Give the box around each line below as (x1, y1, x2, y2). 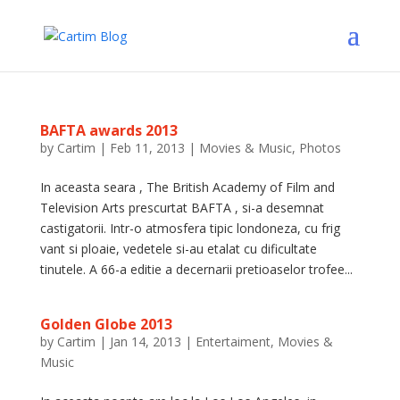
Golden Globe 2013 (39, 314, 172, 334)
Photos (298, 139, 341, 156)
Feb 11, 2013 (109, 139, 185, 156)
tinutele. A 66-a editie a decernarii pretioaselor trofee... (39, 261, 353, 278)
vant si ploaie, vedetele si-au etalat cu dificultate (39, 240, 317, 257)
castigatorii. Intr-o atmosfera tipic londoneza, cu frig (39, 220, 340, 237)
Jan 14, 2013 (109, 333, 181, 350)
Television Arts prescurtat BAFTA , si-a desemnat (39, 199, 324, 216)
